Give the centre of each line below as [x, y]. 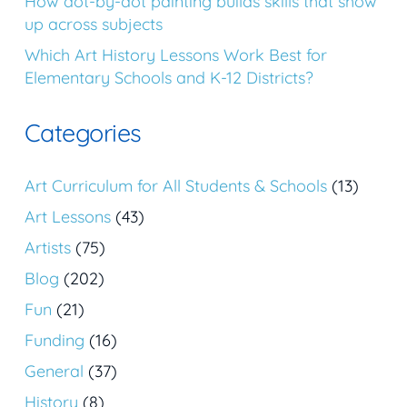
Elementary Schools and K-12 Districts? [169, 78]
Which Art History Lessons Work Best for [176, 55]
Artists [48, 247]
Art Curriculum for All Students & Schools [176, 185]
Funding [55, 340]
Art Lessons [68, 216]
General [54, 371]
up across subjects [94, 25]
